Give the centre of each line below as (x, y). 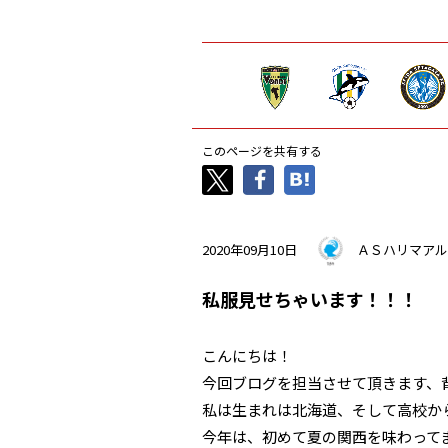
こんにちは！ (247, 355)
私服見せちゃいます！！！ (310, 299)
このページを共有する (262, 150)
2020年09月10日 (249, 249)
